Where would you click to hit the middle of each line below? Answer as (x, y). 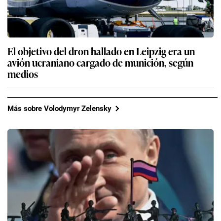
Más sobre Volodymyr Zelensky (59, 108)
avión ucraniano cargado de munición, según (100, 62)
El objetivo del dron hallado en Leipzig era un (101, 51)
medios (23, 74)
